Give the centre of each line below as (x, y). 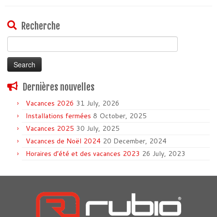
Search (17, 41)
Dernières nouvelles (59, 87)
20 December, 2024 (135, 141)
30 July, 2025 (98, 128)
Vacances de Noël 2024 (63, 141)
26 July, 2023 (164, 153)
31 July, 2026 (98, 103)
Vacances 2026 (50, 103)
